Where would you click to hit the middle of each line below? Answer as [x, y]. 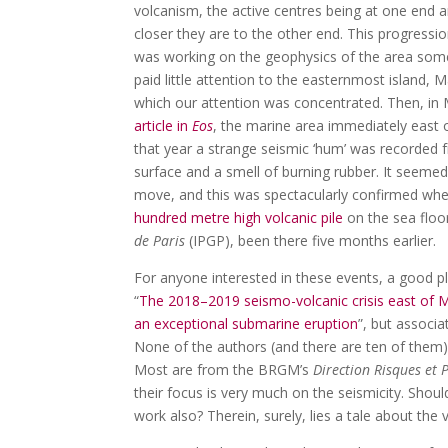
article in [163, 125]
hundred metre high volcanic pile [239, 217]
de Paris [162, 240]
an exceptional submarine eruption [246, 323]
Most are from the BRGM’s [224, 369]
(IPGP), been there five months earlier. [313, 240]
